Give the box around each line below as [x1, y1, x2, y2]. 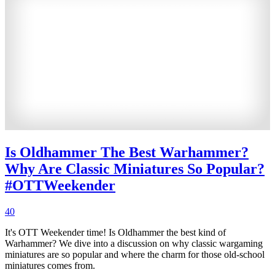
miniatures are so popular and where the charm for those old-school [5, 249, 265, 260]
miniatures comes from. [5, 260, 95, 271]
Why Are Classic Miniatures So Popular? [5, 161, 265, 177]
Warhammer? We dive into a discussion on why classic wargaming [5, 238, 263, 249]
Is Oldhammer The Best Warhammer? [5, 144, 249, 161]
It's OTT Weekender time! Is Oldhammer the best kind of [5, 227, 226, 238]
